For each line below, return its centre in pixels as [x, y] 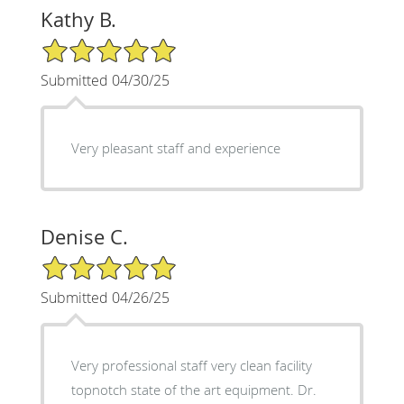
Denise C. [84, 236]
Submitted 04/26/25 [105, 297]
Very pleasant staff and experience [175, 147]
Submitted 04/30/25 [105, 80]
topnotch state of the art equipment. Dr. [184, 389]
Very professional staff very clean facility [191, 365]
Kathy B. [78, 19]
